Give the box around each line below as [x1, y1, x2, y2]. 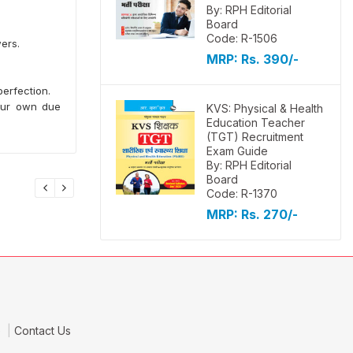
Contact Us [13, 324, 71, 337]
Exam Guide [206, 144, 268, 158]
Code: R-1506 [206, 32, 277, 45]
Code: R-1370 [206, 187, 277, 200]
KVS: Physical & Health [206, 102, 323, 115]
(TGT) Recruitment [206, 130, 303, 143]
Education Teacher [206, 116, 305, 129]
